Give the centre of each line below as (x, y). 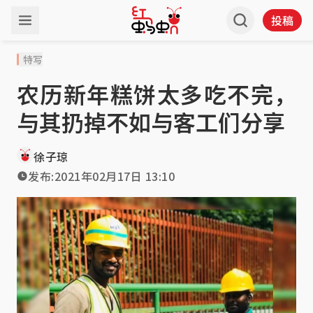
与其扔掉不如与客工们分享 (151, 122)
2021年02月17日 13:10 (114, 176)
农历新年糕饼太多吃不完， (156, 94)
